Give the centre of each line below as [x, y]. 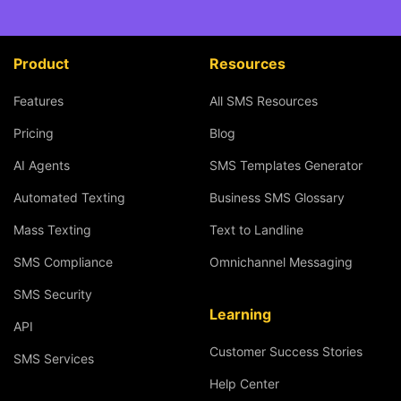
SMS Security [53, 294]
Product [41, 63]
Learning [240, 314]
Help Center [244, 383]
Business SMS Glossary [277, 197]
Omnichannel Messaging [281, 261]
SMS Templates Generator [286, 165]
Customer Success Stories [286, 351]
